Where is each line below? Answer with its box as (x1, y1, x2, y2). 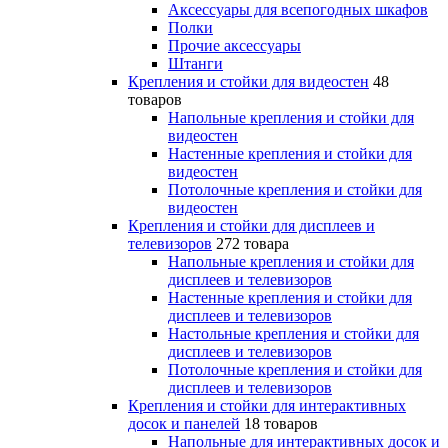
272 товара (216, 235, 289, 252)
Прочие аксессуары (168, 37, 301, 54)
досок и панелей (128, 415, 240, 432)
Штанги (168, 55, 223, 72)
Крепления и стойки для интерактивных (128, 397, 406, 414)
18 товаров (244, 415, 318, 432)
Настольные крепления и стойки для (168, 325, 419, 342)
